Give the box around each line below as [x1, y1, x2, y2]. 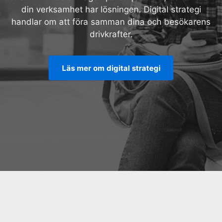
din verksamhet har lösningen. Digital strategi [21, 4, 201, 14]
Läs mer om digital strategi [61, 63, 161, 73]
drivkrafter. [89, 29, 133, 39]
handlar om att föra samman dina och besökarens [11, 16, 211, 27]
